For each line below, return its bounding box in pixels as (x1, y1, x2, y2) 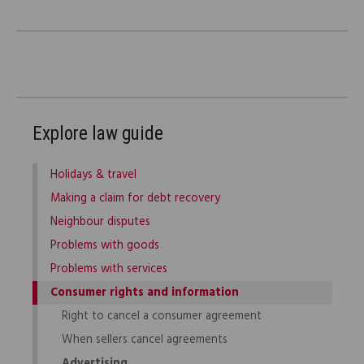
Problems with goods (50, 236, 160, 256)
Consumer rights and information (50, 284, 240, 303)
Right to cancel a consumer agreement (62, 307, 262, 327)
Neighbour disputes (50, 213, 151, 232)
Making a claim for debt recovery (50, 189, 221, 209)
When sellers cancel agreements (62, 331, 228, 350)
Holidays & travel (50, 166, 137, 185)
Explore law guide (32, 123, 164, 145)
